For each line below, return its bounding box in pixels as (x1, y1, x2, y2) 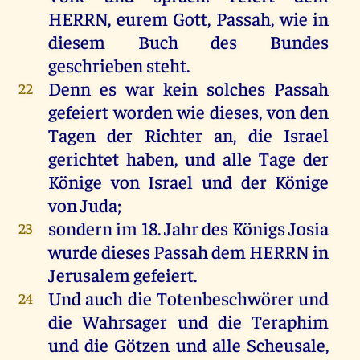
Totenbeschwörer (152, 286, 299, 310)
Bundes (270, 30, 329, 54)
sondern (47, 216, 112, 240)
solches (207, 76, 266, 100)
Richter (144, 123, 202, 147)
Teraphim (241, 309, 329, 333)
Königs (231, 216, 285, 240)
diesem (47, 30, 105, 54)
